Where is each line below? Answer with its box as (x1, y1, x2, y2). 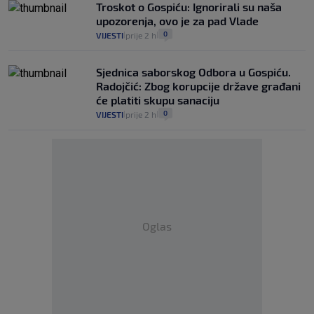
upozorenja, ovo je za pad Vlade (96, 14, 259, 28)
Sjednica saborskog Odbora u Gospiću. (96, 65, 291, 79)
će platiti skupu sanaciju (96, 93, 219, 107)
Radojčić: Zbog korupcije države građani (96, 79, 301, 93)
